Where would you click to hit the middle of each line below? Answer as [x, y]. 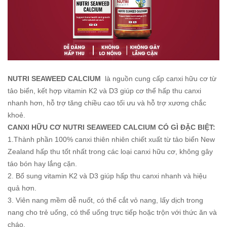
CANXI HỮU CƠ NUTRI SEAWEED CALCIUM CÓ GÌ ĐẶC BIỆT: [111, 127]
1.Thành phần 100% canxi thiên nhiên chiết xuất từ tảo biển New [111, 140]
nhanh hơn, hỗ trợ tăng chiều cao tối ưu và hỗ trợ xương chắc [107, 103]
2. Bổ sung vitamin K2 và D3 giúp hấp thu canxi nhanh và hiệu [107, 176]
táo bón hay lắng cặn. [42, 164]
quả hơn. [22, 188]
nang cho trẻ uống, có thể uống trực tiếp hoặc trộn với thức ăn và [112, 213]
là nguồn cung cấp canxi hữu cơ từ [159, 79]
